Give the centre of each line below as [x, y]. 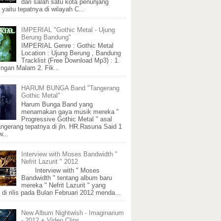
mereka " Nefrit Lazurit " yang [64, 185]
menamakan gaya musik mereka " [70, 112]
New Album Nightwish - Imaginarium [73, 213]
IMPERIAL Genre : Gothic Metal [68, 46]
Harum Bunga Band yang [57, 105]
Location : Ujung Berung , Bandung [71, 53]
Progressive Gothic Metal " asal [67, 119]
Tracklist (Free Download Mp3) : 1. [71, 61]
